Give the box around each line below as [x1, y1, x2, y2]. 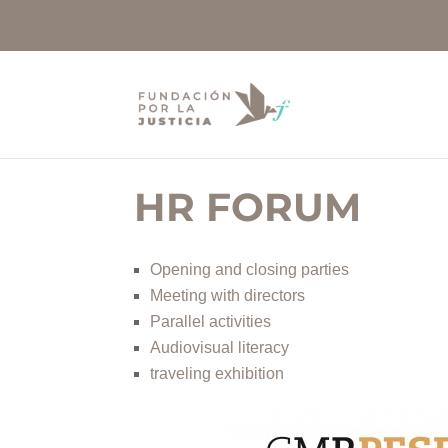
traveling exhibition [150, 365, 285, 382]
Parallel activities [150, 313, 272, 330]
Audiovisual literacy [150, 339, 290, 356]
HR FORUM [134, 183, 362, 231]
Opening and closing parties [150, 261, 350, 278]
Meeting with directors [150, 287, 306, 304]
